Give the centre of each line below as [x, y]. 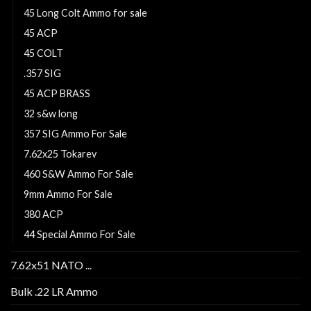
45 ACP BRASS [57, 93]
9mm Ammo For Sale [68, 194]
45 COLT [43, 53]
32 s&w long [51, 113]
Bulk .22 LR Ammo [54, 291]
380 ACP [43, 214]
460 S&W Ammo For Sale [78, 174]
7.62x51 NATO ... [51, 264]
